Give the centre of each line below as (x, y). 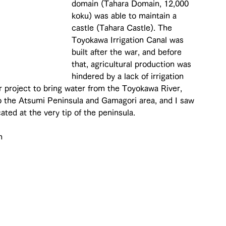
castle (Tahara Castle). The (123, 27)
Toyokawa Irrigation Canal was (129, 40)
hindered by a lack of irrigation (129, 76)
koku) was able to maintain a (125, 15)
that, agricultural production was (133, 64)
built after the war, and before (128, 52)
